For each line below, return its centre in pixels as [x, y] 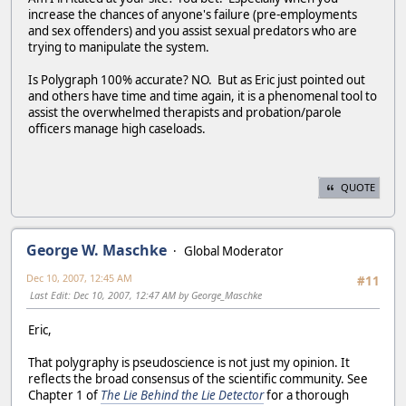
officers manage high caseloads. [117, 128]
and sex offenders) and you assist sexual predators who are [193, 30]
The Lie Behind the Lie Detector [182, 395]
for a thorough [306, 395]
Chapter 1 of [64, 395]
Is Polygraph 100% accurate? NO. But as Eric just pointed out [197, 79]
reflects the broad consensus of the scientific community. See [198, 378]
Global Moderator [234, 251]
